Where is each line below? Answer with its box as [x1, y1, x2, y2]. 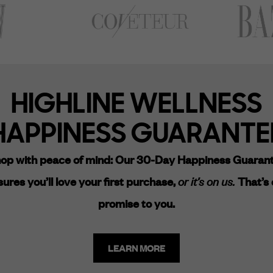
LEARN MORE [108, 241, 165, 255]
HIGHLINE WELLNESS [11, 85, 262, 122]
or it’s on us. [178, 173, 235, 189]
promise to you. [98, 195, 175, 211]
